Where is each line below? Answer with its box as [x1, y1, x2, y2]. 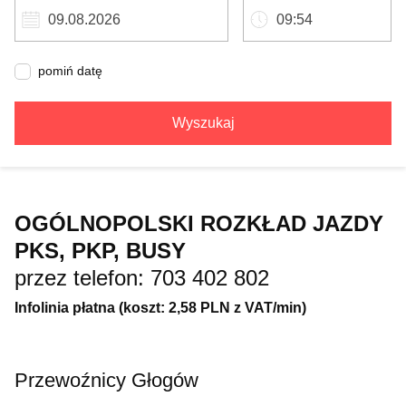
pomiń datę [38, 63, 102, 78]
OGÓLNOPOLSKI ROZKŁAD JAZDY [14, 211, 383, 236]
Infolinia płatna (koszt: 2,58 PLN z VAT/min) [14, 300, 306, 315]
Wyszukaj [171, 115, 235, 130]
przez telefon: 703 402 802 [14, 266, 269, 290]
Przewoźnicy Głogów [14, 369, 198, 391]
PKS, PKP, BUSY [14, 238, 186, 263]
